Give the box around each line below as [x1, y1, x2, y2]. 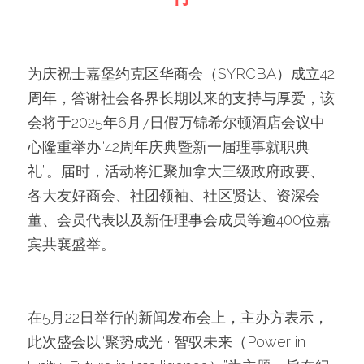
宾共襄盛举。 [28, 236, 115, 253]
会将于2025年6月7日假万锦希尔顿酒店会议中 [28, 114, 325, 131]
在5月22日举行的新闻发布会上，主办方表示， [28, 309, 328, 326]
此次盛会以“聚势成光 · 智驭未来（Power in [28, 333, 305, 350]
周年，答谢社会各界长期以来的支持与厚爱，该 [28, 89, 335, 106]
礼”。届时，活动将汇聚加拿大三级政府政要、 [28, 162, 324, 180]
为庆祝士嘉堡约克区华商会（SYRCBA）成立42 [28, 65, 335, 82]
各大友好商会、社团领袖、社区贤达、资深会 [28, 187, 320, 204]
